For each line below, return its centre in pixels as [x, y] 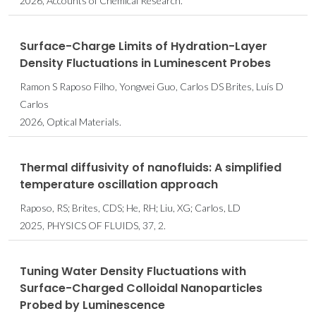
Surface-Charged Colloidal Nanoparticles [141, 288]
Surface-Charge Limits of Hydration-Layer [144, 46]
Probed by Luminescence [92, 305]
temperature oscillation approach [119, 184]
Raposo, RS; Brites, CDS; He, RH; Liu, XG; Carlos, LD [130, 207]
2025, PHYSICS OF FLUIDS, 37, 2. [93, 225]
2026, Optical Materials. [71, 121]
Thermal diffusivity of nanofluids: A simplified [151, 167]
